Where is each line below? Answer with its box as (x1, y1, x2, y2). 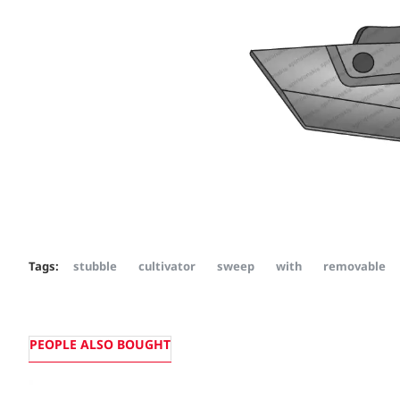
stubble (73, 257, 117, 274)
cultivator (138, 257, 196, 274)
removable (323, 257, 386, 274)
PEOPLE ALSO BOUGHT (29, 336, 171, 354)
